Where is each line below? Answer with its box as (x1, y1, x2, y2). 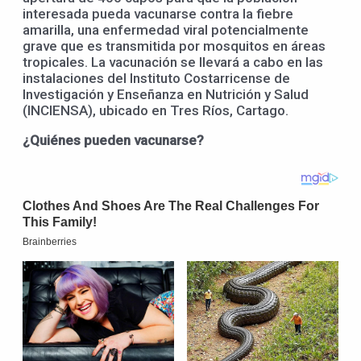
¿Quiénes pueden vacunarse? (23, 131, 204, 148)
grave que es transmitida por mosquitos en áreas (23, 37, 326, 54)
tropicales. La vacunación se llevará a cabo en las (23, 53, 323, 70)
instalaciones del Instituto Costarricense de (23, 69, 290, 86)
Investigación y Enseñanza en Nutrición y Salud (23, 85, 309, 102)
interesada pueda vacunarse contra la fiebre (23, 5, 293, 22)
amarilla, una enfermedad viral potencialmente (23, 21, 309, 38)
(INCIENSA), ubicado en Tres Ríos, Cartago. (23, 102, 288, 118)
